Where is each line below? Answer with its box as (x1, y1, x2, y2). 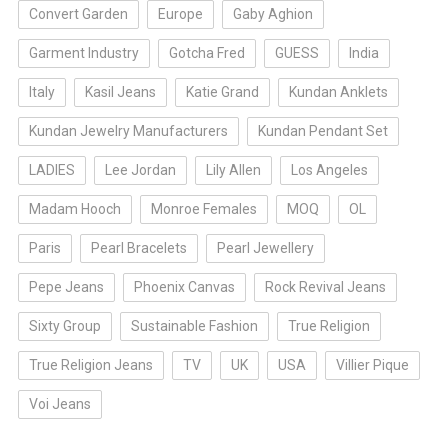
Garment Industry (28, 45, 139, 62)
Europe (157, 6, 203, 23)
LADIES (28, 162, 75, 179)
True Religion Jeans (28, 357, 153, 374)
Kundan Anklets (288, 84, 388, 101)
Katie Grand (185, 84, 259, 101)
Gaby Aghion (232, 6, 313, 23)
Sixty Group (28, 318, 101, 335)
